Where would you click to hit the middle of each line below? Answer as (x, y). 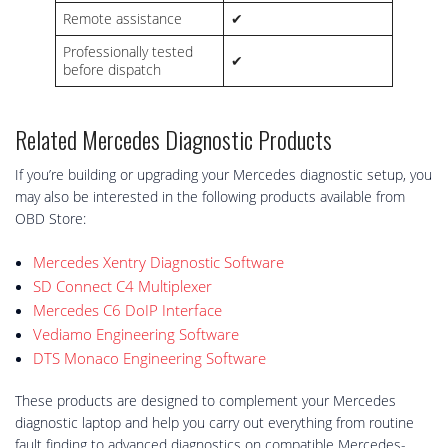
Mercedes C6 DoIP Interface (127, 310)
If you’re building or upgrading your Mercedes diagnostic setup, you (223, 175)
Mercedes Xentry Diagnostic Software (158, 262)
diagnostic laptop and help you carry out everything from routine (214, 423)
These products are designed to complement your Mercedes (205, 401)
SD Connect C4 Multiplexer (122, 286)
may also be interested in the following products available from (210, 197)
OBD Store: (50, 219)
